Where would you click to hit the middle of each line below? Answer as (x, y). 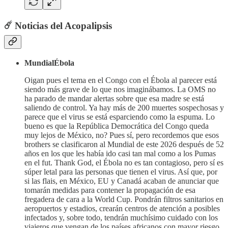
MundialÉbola (49, 63)
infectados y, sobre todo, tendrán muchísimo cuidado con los (121, 218)
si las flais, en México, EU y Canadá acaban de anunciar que (122, 181)
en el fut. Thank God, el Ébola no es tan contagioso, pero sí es (124, 163)
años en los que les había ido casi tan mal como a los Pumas (120, 154)
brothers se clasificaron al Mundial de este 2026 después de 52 (124, 145)
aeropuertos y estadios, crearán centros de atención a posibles (122, 209)
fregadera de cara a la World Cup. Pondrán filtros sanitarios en (124, 199)
